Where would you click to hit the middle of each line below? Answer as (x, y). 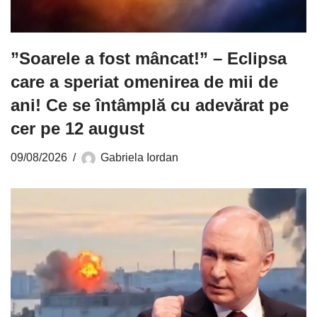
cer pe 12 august (77, 129)
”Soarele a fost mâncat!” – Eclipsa (149, 59)
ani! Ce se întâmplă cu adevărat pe (150, 105)
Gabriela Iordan (139, 157)
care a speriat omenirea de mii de (144, 82)
